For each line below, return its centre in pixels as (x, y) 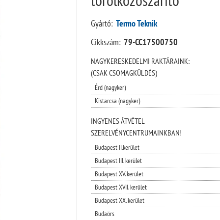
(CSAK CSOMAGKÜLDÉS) (124, 72)
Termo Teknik (136, 23)
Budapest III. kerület (118, 160)
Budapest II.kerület (117, 147)
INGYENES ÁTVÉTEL (118, 121)
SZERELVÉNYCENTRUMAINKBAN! (136, 132)
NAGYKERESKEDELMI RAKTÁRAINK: (140, 61)
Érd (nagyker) (110, 87)
